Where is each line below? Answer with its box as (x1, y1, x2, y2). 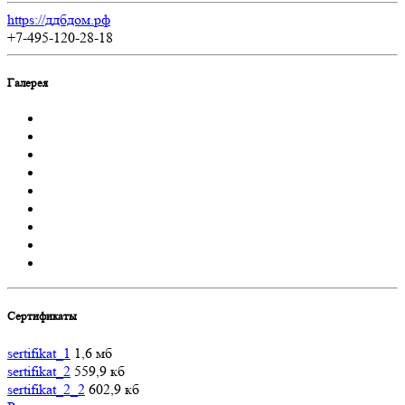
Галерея (7, 75, 48, 89)
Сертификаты (7, 309, 77, 324)
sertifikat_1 (7, 344, 71, 362)
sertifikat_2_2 (7, 380, 85, 398)
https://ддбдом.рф (7, 10, 110, 28)
